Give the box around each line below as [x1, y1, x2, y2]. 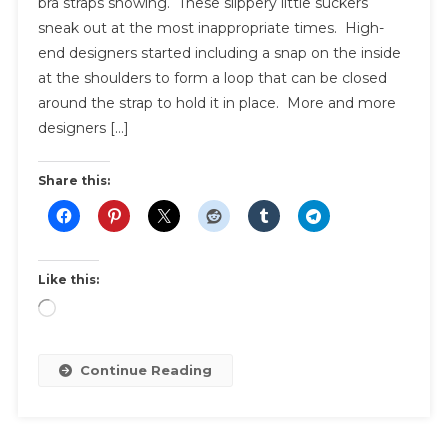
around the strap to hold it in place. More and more [37, 94, 396, 113]
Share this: [37, 173, 110, 189]
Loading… [54, 301, 110, 317]
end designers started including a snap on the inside [37, 44, 401, 63]
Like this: [37, 272, 99, 288]
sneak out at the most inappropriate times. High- [37, 19, 384, 38]
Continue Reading [79, 362, 212, 379]
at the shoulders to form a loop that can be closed [37, 69, 387, 88]
